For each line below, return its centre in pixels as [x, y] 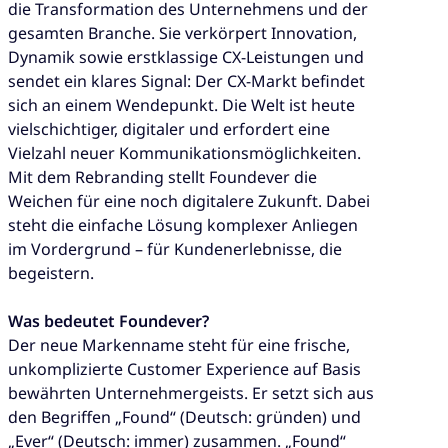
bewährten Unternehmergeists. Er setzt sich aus [191, 393]
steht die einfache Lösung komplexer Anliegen [183, 225]
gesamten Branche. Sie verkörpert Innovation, [182, 33]
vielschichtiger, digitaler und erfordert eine [169, 129]
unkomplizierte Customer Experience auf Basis [184, 369]
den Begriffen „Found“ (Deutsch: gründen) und [184, 417]
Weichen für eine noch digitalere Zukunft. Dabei [189, 201]
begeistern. [51, 273]
